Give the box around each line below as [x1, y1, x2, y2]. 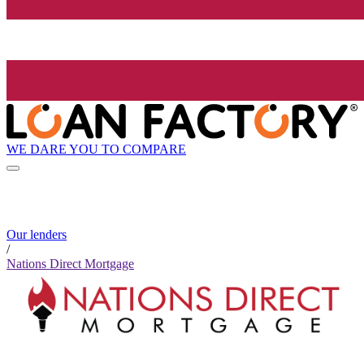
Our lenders [6, 227, 67, 242]
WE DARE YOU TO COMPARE [6, 141, 186, 156]
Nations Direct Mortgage [6, 257, 134, 271]
